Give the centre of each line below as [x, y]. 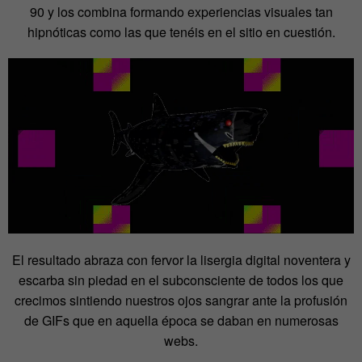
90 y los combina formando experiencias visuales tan [181, 12]
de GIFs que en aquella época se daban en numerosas [181, 321]
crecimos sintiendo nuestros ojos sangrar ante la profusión [181, 301]
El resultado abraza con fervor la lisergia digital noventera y [181, 260]
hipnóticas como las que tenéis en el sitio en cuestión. [181, 32]
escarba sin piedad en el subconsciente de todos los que [181, 280]
